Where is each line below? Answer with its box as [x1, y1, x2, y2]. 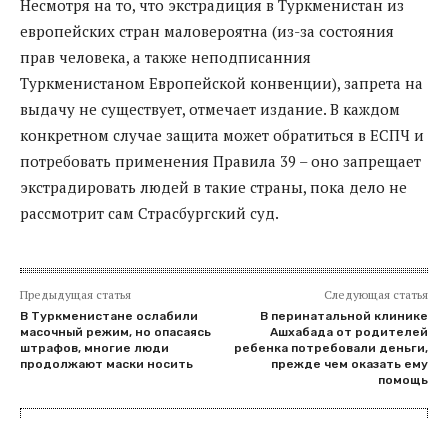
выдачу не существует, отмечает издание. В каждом [20, 98, 400, 119]
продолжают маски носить [20, 356, 193, 371]
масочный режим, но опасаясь [20, 324, 211, 339]
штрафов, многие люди [20, 340, 169, 355]
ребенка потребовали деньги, [233, 340, 428, 355]
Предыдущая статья [20, 286, 131, 302]
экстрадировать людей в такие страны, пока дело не [20, 176, 407, 197]
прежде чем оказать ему [270, 356, 428, 371]
